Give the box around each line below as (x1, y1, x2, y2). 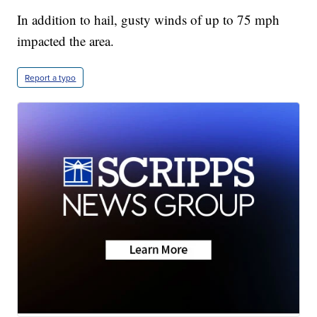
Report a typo (25, 71, 76, 84)
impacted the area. (17, 32, 115, 50)
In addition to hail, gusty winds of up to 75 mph (17, 11, 280, 29)
